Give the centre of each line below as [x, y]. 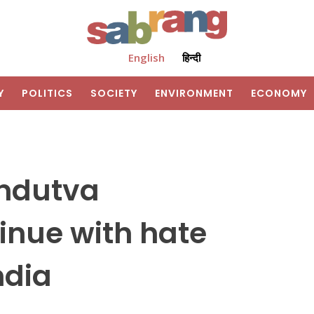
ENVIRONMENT [194, 94]
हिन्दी [191, 58]
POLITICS [47, 94]
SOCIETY [114, 94]
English [146, 58]
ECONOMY [279, 94]
